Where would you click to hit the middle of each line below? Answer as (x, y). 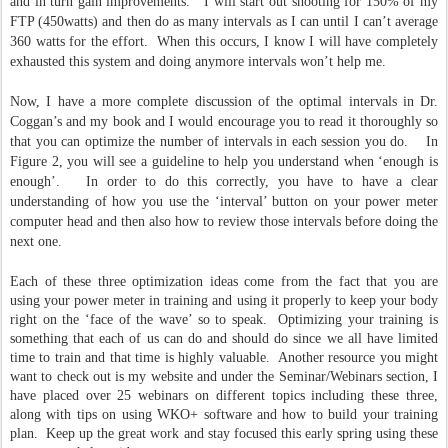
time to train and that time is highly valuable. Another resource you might (224, 357)
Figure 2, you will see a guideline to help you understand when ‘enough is (224, 161)
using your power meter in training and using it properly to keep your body (224, 300)
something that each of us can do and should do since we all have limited (224, 338)
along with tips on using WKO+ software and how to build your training (224, 414)
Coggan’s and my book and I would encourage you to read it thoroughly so (224, 121)
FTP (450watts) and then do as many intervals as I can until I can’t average (224, 21)
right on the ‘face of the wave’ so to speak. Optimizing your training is (224, 319)
